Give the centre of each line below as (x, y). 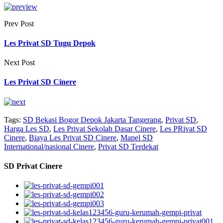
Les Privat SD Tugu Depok (50, 43)
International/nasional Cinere (49, 146)
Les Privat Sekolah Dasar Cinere (105, 128)
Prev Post (19, 23)
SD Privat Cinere (33, 166)
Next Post (19, 63)
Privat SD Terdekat (128, 146)
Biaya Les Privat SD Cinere (73, 137)
